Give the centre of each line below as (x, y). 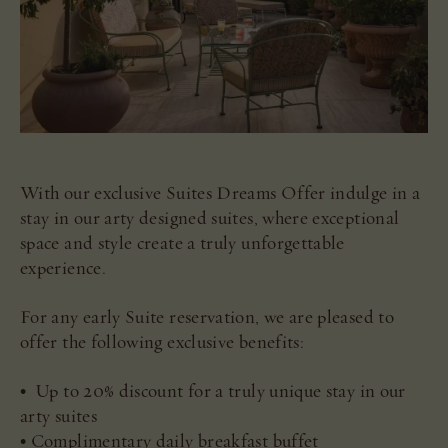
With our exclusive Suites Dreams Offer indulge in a (220, 193)
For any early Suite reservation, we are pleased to (207, 317)
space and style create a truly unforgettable (182, 243)
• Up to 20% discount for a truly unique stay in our (213, 391)
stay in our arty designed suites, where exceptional (210, 218)
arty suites (58, 416)
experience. (63, 268)
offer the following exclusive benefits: (162, 342)
